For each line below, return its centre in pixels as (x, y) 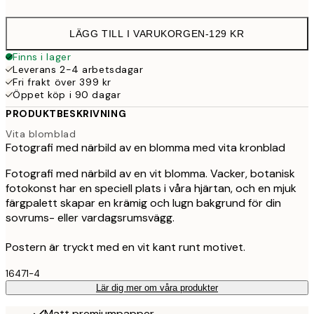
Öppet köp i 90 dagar (67, 94)
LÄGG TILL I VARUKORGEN (137, 33)
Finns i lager (42, 56)
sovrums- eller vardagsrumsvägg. (90, 218)
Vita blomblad (41, 134)
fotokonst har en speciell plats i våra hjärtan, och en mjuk (151, 189)
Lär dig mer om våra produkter (157, 288)
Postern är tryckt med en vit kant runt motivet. (125, 247)
